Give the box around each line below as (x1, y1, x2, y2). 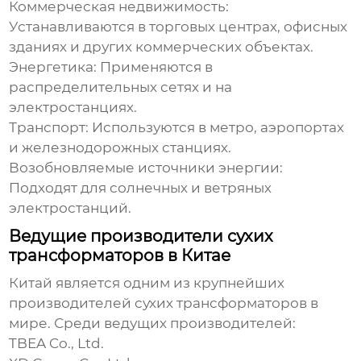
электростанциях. (9, 99, 138, 116)
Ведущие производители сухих (9, 226, 274, 247)
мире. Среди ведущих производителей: (9, 315, 297, 332)
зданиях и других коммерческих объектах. (9, 39, 314, 56)
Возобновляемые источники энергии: (9, 160, 284, 176)
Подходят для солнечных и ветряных (9, 180, 272, 197)
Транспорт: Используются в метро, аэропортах (9, 119, 345, 136)
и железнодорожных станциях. (9, 139, 232, 156)
